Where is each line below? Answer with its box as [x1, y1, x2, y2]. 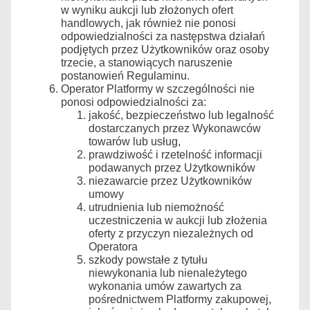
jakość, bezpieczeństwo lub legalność [89, 109, 274, 121]
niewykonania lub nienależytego [89, 266, 247, 279]
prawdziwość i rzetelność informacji [89, 148, 262, 161]
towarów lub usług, [89, 135, 181, 147]
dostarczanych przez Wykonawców [89, 122, 261, 134]
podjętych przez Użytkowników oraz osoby [61, 43, 269, 55]
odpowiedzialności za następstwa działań [61, 30, 265, 42]
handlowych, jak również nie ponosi [61, 17, 236, 29]
